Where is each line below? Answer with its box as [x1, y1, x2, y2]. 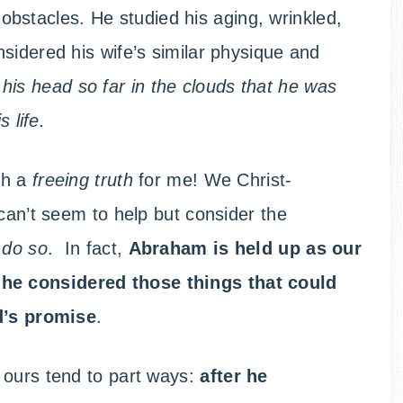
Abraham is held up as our [128, 238, 363, 259]
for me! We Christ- [139, 170, 292, 191]
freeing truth [31, 170, 139, 191]
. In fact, [47, 238, 129, 259]
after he [200, 366, 268, 387]
